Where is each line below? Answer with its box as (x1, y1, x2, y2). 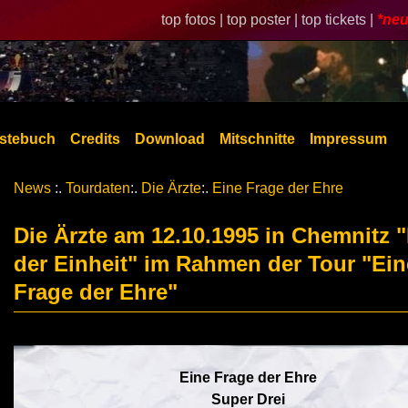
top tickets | (301, 12, 377, 27)
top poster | (227, 12, 301, 27)
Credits (70, 131, 120, 147)
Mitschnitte (219, 131, 295, 147)
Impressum (310, 131, 387, 147)
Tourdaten (66, 180, 130, 196)
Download (135, 131, 205, 147)
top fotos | (161, 12, 227, 27)
